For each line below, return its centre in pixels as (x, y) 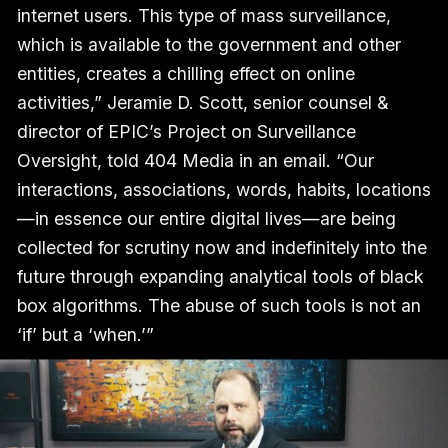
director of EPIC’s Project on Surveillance (186, 132)
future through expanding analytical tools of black (220, 277)
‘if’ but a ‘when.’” (85, 335)
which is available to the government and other (208, 45)
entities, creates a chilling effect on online (185, 74)
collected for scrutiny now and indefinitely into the (221, 248)
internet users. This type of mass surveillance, (203, 16)
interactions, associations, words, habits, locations (223, 190)
